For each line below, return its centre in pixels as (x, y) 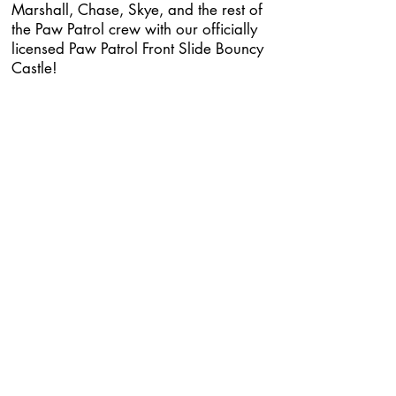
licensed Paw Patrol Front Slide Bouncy (137, 49)
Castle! (34, 68)
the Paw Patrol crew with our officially (134, 29)
